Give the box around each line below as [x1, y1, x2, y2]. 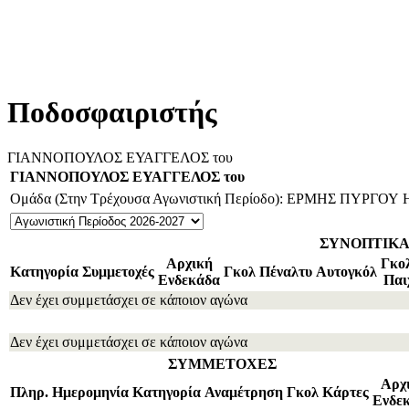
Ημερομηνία [52, 383, 129, 400]
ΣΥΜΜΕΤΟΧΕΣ [168, 355, 277, 372]
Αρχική [165, 255, 213, 271]
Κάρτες [322, 383, 369, 400]
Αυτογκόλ [316, 263, 377, 279]
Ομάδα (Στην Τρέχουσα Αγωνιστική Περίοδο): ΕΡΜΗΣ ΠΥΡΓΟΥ [10, 190, 399, 206]
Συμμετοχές [82, 263, 154, 279]
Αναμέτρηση [204, 383, 283, 400]
